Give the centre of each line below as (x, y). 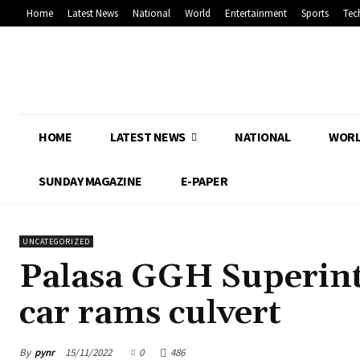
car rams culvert (150, 314)
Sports (315, 14)
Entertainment (256, 14)
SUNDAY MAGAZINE (90, 181)
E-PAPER (204, 181)
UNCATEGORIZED (56, 242)
